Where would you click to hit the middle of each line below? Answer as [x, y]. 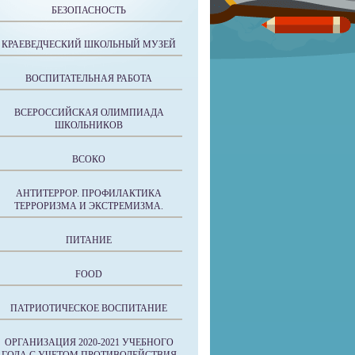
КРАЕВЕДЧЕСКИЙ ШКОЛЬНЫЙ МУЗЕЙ [89, 44]
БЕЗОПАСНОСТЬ [89, 10]
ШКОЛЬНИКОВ [89, 125]
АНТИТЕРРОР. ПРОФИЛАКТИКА [89, 193]
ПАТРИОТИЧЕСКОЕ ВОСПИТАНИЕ [89, 308]
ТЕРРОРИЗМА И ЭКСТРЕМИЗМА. [89, 206]
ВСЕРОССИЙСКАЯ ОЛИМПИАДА [89, 113]
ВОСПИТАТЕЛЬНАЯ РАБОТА [89, 78]
